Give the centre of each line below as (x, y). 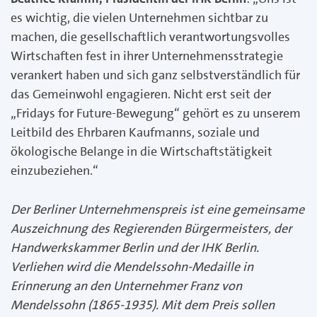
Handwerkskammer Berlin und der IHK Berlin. (135, 247)
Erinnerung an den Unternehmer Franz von (126, 286)
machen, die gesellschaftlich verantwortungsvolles (150, 36)
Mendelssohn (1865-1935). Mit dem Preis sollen (143, 305)
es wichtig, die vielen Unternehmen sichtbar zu (139, 17)
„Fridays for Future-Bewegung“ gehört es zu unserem (156, 113)
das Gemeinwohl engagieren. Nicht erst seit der (141, 94)
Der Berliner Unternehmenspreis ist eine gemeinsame (157, 209)
